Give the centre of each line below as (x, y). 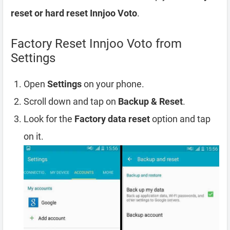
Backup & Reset (150, 101)
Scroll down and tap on (71, 101)
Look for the (49, 119)
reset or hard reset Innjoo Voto (74, 13)
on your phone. (113, 84)
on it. (34, 136)
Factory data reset (112, 119)
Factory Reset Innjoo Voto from (96, 43)
